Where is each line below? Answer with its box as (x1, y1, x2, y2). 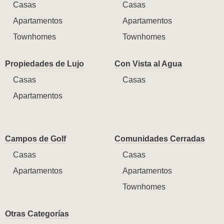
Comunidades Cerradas (114, 134, 205, 143)
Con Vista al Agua (114, 59, 182, 68)
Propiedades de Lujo (5, 59, 84, 68)
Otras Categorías (5, 209, 69, 218)
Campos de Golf (5, 134, 66, 143)
